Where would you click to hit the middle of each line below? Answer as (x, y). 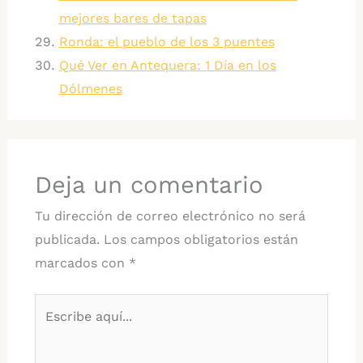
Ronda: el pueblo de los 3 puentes (167, 42)
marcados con (81, 263)
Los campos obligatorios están (201, 240)
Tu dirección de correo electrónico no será (170, 216)
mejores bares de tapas (132, 19)
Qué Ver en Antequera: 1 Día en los (167, 66)
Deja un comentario (149, 185)
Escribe (57, 305)
